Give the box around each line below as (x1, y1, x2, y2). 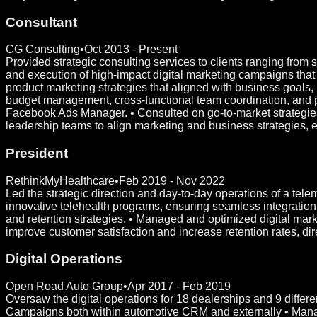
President (6, 146, 68, 161)
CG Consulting (6, 43, 80, 56)
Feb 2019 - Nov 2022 (119, 174, 225, 187)
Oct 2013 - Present (84, 43, 178, 56)
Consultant (6, 14, 77, 30)
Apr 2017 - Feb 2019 (127, 280, 231, 293)
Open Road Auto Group (6, 280, 123, 293)
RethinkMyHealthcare (6, 174, 115, 187)
